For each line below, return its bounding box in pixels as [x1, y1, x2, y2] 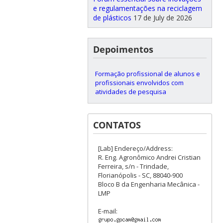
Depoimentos [93, 43, 153, 55]
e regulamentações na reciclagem [93, 3, 202, 13]
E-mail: [98, 206, 117, 216]
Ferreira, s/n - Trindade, [98, 161, 169, 171]
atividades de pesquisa [95, 87, 166, 96]
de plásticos [93, 12, 131, 22]
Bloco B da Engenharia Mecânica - [98, 179, 200, 189]
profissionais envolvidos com [95, 78, 184, 87]
